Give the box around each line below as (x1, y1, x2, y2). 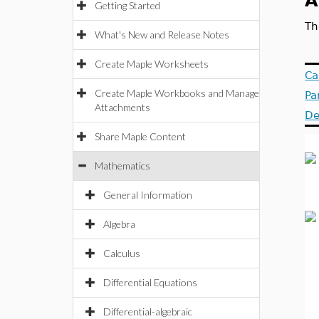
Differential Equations (103, 276, 197, 288)
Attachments (95, 101, 150, 113)
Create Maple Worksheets (95, 58, 209, 70)
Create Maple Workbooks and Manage (95, 87, 259, 99)
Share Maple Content (95, 130, 186, 142)
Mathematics (95, 159, 150, 172)
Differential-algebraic (103, 305, 192, 318)
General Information (103, 189, 192, 201)
